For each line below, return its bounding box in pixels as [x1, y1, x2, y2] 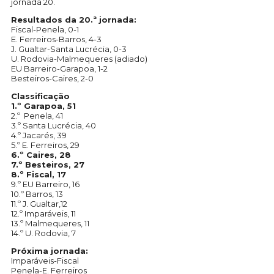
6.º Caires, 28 [11, 150, 71, 160]
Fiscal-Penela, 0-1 [11, 24, 79, 35]
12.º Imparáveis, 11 [11, 209, 76, 219]
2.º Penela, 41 [11, 111, 63, 121]
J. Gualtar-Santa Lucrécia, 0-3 [11, 44, 127, 54]
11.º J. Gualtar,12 [11, 199, 67, 209]
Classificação [11, 91, 70, 102]
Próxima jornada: [11, 246, 88, 256]
